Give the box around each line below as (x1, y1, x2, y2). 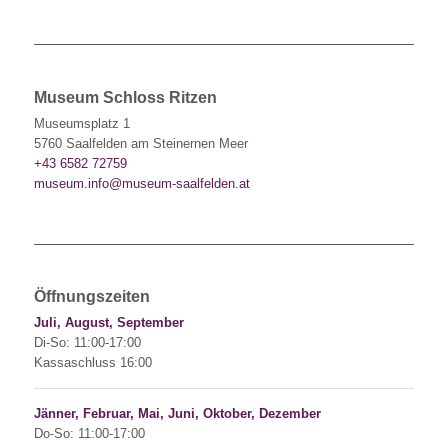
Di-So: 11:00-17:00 (33, 335, 141, 351)
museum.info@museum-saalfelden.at (33, 175, 250, 191)
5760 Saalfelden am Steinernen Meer (33, 135, 248, 151)
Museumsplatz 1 (33, 115, 130, 131)
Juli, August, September (33, 315, 184, 331)
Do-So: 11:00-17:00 (33, 426, 145, 442)
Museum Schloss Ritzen (33, 87, 217, 106)
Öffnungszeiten (33, 287, 150, 306)
